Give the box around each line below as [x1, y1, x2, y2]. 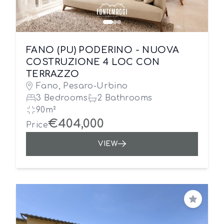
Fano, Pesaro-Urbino [36, 81, 128, 90]
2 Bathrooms [97, 93, 152, 102]
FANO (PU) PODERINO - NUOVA [26, 45, 179, 55]
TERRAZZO [26, 69, 79, 79]
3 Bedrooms [36, 93, 87, 102]
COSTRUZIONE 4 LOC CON [26, 57, 160, 67]
